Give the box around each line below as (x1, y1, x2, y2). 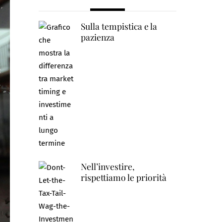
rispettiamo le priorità (80, 171, 166, 183)
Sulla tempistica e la (80, 20, 157, 32)
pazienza (80, 31, 114, 43)
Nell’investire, (80, 160, 135, 172)
